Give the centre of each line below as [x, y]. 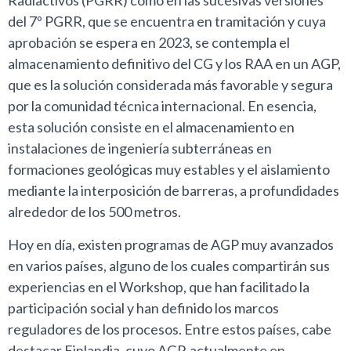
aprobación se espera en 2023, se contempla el [149, 43]
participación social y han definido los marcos [143, 308]
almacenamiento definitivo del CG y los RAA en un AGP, [174, 64]
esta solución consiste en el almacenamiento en [151, 127]
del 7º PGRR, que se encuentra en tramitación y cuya [167, 22]
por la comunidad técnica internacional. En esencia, [162, 106]
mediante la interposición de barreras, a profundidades [174, 191]
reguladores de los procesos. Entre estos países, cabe [170, 329]
